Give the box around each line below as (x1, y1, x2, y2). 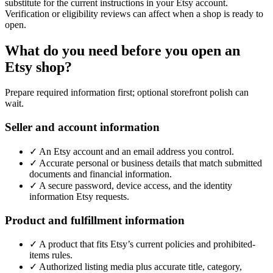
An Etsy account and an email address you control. (39, 146, 234, 157)
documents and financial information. (29, 168, 172, 179)
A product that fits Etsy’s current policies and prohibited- (39, 239, 255, 250)
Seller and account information (5, 121, 160, 134)
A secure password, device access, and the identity (39, 180, 232, 191)
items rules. (29, 250, 73, 261)
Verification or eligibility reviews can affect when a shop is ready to (5, 8, 263, 19)
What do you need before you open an (5, 42, 240, 58)
